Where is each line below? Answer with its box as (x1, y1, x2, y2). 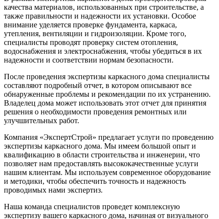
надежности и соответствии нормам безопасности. (4, 56, 174, 64)
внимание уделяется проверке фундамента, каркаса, (4, 21, 177, 29)
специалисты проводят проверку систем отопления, (4, 38, 178, 46)
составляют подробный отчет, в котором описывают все (4, 81, 192, 89)
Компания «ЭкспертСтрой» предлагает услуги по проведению (4, 133, 214, 141)
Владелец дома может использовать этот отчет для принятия (4, 99, 206, 107)
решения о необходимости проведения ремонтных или (4, 108, 187, 116)
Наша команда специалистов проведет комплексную (4, 202, 180, 211)
